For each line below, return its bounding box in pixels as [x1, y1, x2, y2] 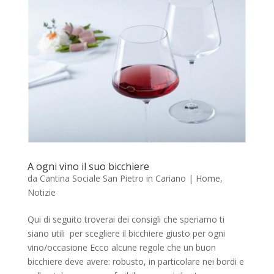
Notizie [27, 186, 56, 198]
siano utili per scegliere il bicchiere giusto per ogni [27, 227, 225, 239]
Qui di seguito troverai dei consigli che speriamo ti [27, 213, 224, 225]
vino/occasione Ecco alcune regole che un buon [27, 241, 216, 253]
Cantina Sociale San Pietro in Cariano [39, 172, 186, 184]
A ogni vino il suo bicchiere [27, 159, 149, 173]
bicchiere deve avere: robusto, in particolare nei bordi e [27, 255, 244, 267]
